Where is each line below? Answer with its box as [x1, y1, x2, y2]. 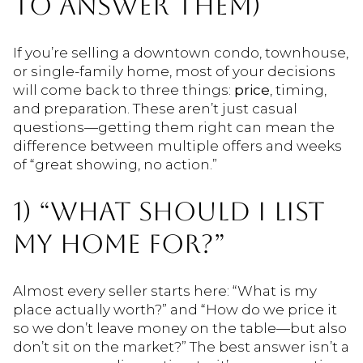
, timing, [270, 81, 327, 98]
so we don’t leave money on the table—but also [13, 319, 347, 336]
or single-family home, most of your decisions [13, 62, 335, 79]
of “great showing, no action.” [13, 156, 217, 173]
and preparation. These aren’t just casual [13, 100, 297, 117]
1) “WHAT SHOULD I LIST [13, 196, 325, 227]
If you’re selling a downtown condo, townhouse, [13, 44, 348, 61]
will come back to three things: [13, 81, 234, 98]
